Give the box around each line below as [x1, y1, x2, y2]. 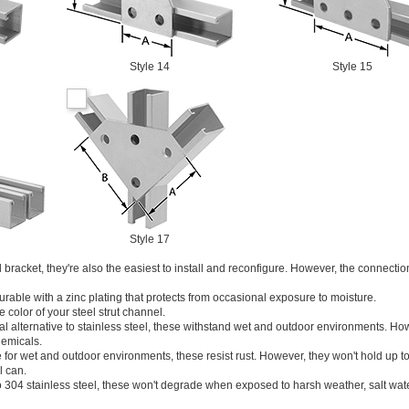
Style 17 [130, 233, 170, 246]
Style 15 [331, 60, 372, 73]
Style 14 [130, 60, 170, 73]
